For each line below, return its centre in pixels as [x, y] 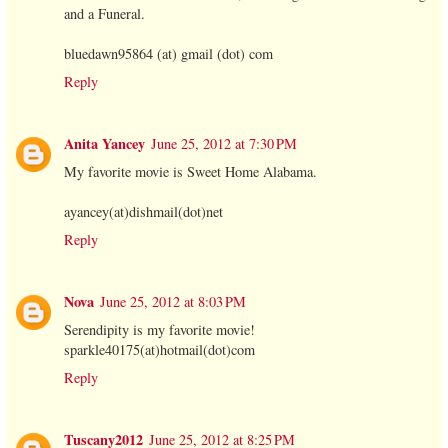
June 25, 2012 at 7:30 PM [224, 144]
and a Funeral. [104, 14]
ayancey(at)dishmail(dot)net [143, 212]
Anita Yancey [104, 144]
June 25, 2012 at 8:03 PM [173, 302]
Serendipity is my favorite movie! [159, 330]
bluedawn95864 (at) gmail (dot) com [168, 54]
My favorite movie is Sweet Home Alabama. [190, 172]
